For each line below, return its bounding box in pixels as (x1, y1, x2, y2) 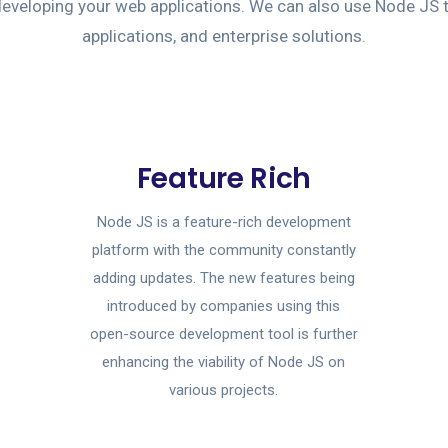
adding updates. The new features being (92, 269, 355, 287)
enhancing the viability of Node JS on (102, 353, 346, 371)
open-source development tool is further (89, 325, 358, 343)
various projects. (169, 381, 279, 399)
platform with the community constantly (91, 241, 356, 259)
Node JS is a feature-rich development (96, 213, 351, 231)
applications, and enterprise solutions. (81, 26, 366, 46)
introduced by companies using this (107, 297, 341, 315)
